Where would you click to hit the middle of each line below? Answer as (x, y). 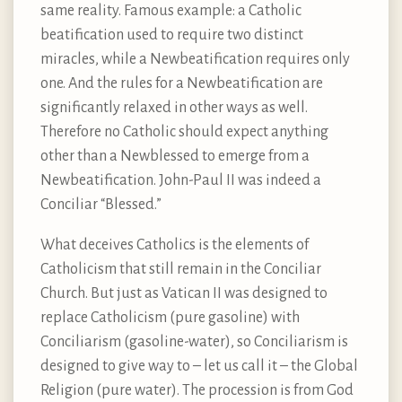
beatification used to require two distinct (172, 35)
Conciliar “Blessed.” (101, 205)
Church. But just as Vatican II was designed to (184, 294)
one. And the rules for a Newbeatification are (182, 84)
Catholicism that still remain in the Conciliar (181, 270)
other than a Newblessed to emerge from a (175, 157)
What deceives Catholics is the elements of (175, 245)
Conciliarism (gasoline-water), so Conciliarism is (194, 342)
